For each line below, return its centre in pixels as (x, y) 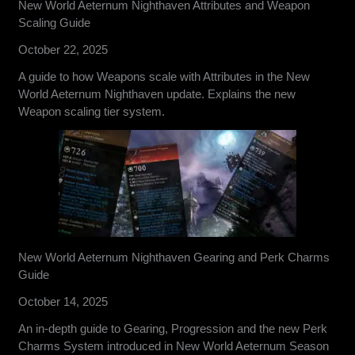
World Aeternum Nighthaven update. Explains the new (157, 94)
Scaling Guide (55, 23)
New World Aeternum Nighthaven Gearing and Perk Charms (174, 258)
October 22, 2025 (63, 50)
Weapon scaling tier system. (92, 112)
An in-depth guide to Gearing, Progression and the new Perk (173, 329)
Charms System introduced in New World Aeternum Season (174, 346)
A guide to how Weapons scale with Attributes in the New (164, 77)
